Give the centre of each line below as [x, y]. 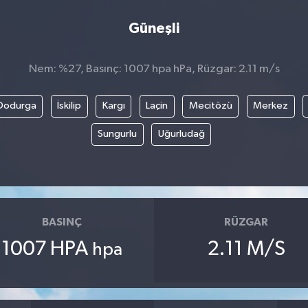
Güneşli [154, 28]
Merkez [271, 106]
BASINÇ [62, 222]
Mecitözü [210, 106]
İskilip [69, 106]
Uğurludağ [181, 134]
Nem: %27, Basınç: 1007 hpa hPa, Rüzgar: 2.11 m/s [154, 69]
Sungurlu [117, 134]
